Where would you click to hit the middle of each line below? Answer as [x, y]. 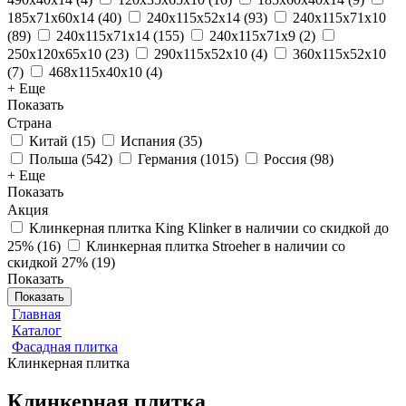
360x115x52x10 [339, 54]
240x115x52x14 [193, 18]
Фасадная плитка [65, 347]
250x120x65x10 [54, 54]
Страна [29, 123]
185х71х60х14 [51, 18]
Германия [167, 159]
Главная [36, 314]
